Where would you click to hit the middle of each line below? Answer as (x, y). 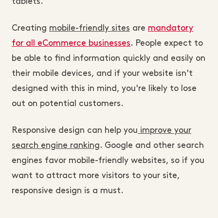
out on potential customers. (68, 104)
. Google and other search (152, 145)
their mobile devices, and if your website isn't (102, 73)
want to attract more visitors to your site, (96, 176)
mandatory (171, 28)
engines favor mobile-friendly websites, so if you (108, 161)
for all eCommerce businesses (71, 43)
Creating (30, 28)
